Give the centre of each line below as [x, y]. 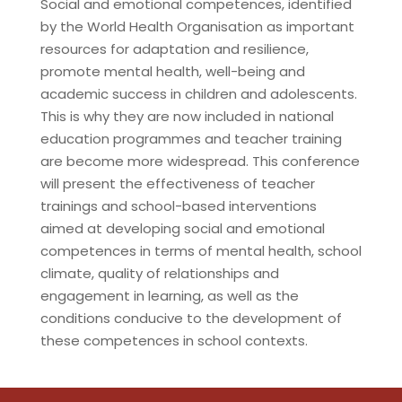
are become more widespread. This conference [200, 161]
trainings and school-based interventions [178, 205]
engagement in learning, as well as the [169, 295]
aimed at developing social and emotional [182, 228]
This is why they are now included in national [187, 116]
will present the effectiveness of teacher [177, 183]
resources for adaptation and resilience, [174, 48]
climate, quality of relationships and [159, 273]
